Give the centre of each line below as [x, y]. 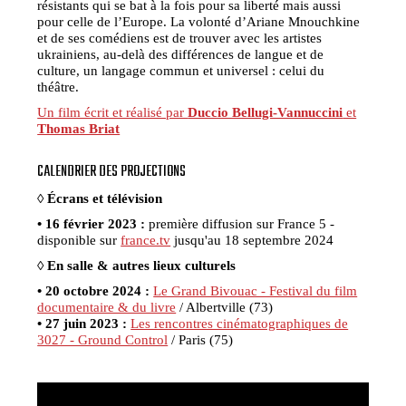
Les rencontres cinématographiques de [240, 324]
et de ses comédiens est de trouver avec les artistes [180, 38]
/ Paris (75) [201, 340]
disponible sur [79, 240]
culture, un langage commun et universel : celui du [181, 71]
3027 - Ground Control [103, 340]
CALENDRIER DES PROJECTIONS [112, 173]
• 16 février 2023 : [92, 224]
